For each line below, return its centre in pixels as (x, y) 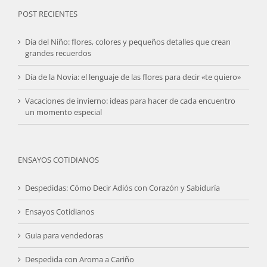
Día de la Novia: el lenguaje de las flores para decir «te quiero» (133, 77)
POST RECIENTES (48, 13)
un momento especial (63, 112)
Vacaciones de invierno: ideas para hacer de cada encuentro (130, 100)
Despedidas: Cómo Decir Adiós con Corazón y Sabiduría (122, 187)
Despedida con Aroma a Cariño (80, 259)
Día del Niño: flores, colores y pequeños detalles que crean (128, 41)
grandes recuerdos (58, 53)
